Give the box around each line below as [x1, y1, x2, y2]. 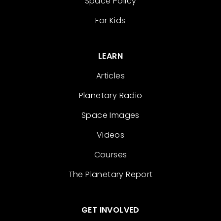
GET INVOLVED [81, 204, 140, 216]
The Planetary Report [68, 169, 153, 180]
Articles [96, 70, 125, 81]
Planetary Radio [78, 90, 143, 101]
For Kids [95, 15, 126, 26]
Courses [94, 149, 127, 160]
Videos [96, 129, 125, 141]
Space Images [81, 110, 140, 121]
